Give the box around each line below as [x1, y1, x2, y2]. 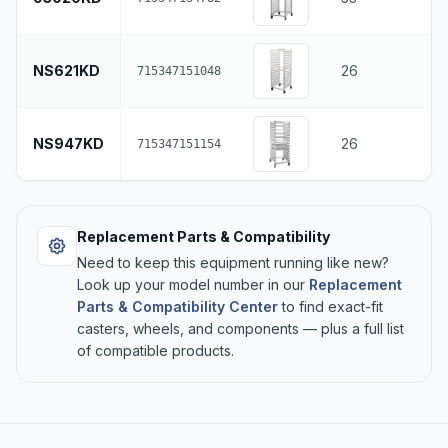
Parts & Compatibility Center [77, 297, 278, 315]
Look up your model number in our [77, 275, 309, 293]
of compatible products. [77, 341, 234, 359]
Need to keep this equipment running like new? [77, 253, 389, 271]
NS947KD [33, 134, 104, 152]
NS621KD [33, 61, 100, 79]
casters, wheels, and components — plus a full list [77, 319, 404, 337]
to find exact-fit [278, 297, 383, 315]
